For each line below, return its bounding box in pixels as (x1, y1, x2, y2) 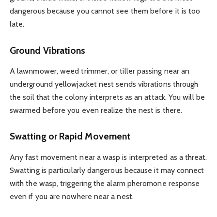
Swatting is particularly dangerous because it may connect (10, 165, 204, 175)
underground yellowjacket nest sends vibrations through (10, 79, 199, 89)
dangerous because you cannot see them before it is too (10, 6, 201, 16)
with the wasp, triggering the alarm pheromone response (10, 178, 200, 188)
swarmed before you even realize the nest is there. (10, 106, 182, 115)
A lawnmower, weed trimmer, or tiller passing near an (10, 66, 190, 76)
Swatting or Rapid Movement (10, 130, 131, 142)
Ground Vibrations (10, 44, 86, 56)
